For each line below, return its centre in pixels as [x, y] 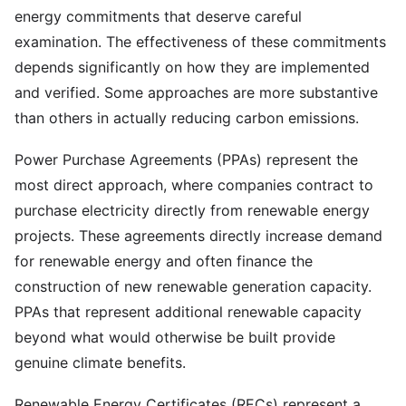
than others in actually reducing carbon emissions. [187, 118]
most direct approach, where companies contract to [194, 185]
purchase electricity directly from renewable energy [192, 210]
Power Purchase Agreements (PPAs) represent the [186, 159]
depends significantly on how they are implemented [192, 67]
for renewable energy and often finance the [164, 261]
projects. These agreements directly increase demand [198, 236]
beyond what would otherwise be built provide [175, 337]
